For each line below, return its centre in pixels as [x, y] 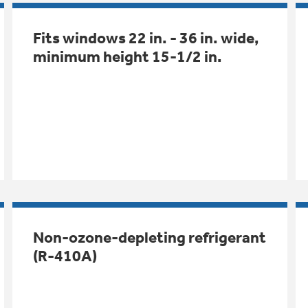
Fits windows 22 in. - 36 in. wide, [146, 38]
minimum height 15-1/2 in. [127, 56]
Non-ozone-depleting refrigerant [149, 237]
